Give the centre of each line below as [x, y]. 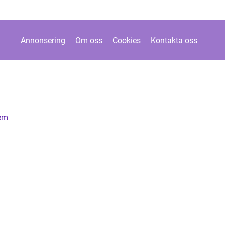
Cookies [126, 40]
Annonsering [43, 40]
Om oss [89, 40]
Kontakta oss [174, 40]
